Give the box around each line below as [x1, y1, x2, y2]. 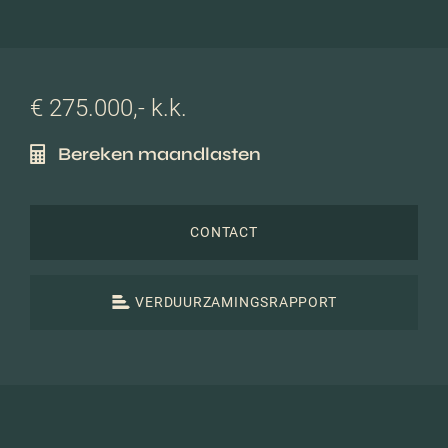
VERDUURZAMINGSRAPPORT [135, 294, 337, 311]
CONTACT [190, 224, 258, 241]
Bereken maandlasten [58, 142, 261, 165]
